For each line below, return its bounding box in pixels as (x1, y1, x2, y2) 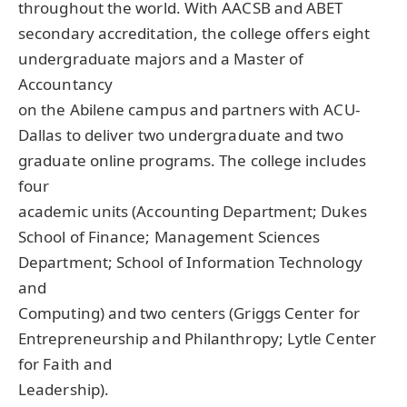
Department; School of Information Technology (18, 252, 362, 273)
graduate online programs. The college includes (18, 150, 366, 172)
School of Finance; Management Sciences (18, 226, 321, 248)
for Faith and (18, 353, 113, 375)
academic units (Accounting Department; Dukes (18, 201, 367, 223)
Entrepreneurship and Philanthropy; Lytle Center (18, 328, 376, 350)
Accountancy (18, 74, 113, 95)
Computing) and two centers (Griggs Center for (18, 303, 360, 324)
